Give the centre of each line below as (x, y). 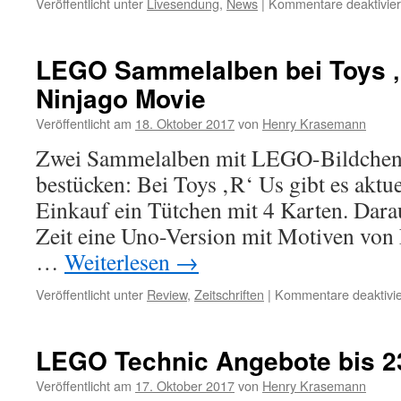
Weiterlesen (120, 261)
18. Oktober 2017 (185, 123)
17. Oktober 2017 (185, 385)
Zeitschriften (229, 294)
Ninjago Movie (121, 98)
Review (167, 294)
